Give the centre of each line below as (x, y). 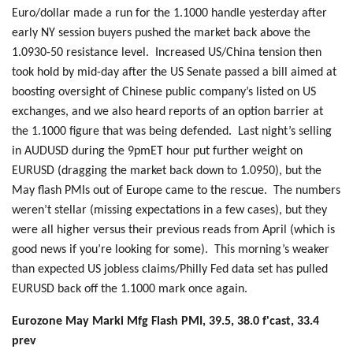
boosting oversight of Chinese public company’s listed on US (164, 92)
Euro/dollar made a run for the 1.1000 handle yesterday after (169, 13)
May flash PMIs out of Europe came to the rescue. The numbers (176, 190)
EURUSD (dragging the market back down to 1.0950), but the (167, 171)
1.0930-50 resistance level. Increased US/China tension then (167, 52)
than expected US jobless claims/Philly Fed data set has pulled (170, 269)
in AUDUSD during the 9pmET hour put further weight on (157, 151)
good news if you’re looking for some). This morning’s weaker (171, 249)
